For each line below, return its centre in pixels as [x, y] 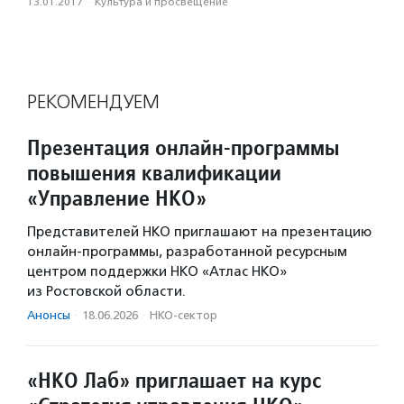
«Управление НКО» [117, 198]
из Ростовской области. [106, 292]
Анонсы [49, 316]
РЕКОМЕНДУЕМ [93, 102]
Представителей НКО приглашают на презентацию [199, 232]
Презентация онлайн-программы [183, 148]
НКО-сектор [184, 316]
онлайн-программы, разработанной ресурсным [187, 252]
